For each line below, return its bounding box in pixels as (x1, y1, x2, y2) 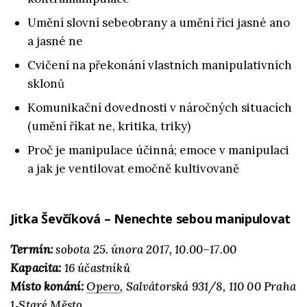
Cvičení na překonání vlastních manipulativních (27, 58, 292, 73)
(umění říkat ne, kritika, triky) (27, 119, 191, 134)
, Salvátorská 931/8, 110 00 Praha (120, 279, 296, 294)
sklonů (27, 76, 64, 91)
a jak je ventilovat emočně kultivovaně (27, 161, 239, 176)
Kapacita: (10, 260, 62, 275)
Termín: (10, 242, 53, 257)
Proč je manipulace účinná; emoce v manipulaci (27, 143, 289, 158)
